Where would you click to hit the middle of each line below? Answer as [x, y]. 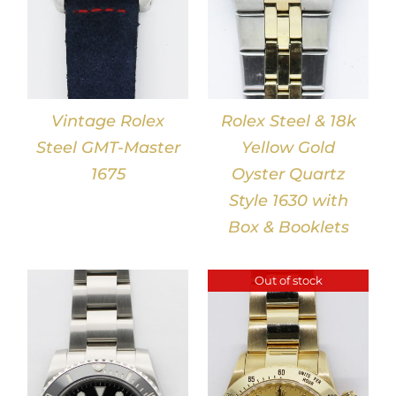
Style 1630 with [288, 201]
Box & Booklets [288, 228]
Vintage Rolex [108, 122]
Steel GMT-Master [108, 148]
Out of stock [288, 281]
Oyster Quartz [288, 175]
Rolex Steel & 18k [288, 122]
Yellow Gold [288, 148]
